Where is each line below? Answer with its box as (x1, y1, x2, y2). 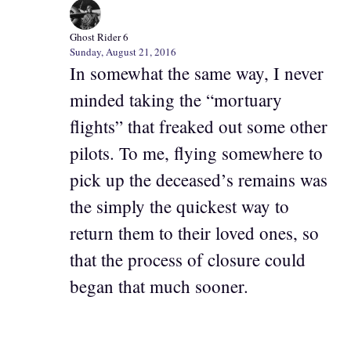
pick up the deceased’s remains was (70, 167, 327, 191)
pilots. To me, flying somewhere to (70, 140, 323, 165)
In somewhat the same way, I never (70, 60, 324, 85)
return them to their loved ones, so (70, 220, 319, 244)
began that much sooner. (70, 273, 248, 298)
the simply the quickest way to (70, 194, 289, 218)
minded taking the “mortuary (70, 87, 282, 111)
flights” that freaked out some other (70, 114, 327, 138)
